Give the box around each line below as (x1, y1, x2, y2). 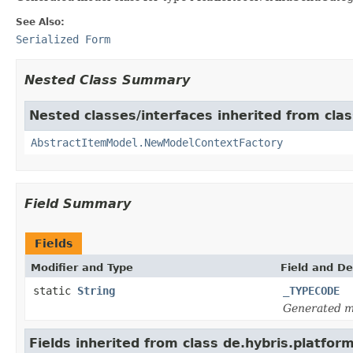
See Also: (16, 16, 65, 28)
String (77, 284, 115, 297)
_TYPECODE (283, 284, 340, 297)
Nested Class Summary (24, 72, 190, 87)
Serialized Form (16, 32, 110, 46)
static (33, 284, 77, 297)
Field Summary (24, 195, 131, 211)
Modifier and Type (31, 261, 133, 273)
